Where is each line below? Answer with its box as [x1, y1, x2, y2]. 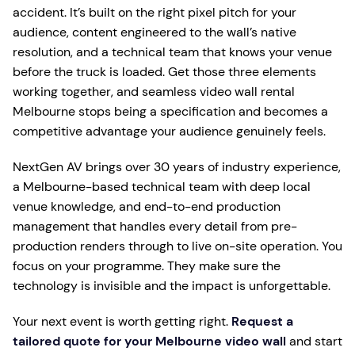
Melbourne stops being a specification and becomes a [13, 103, 328, 120]
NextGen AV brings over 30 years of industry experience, [13, 158, 341, 176]
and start [286, 333, 342, 350]
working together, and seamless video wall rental [13, 83, 295, 101]
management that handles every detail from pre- [13, 218, 297, 235]
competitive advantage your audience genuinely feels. [13, 123, 326, 140]
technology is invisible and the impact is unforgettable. [13, 277, 330, 295]
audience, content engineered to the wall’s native [13, 24, 296, 41]
